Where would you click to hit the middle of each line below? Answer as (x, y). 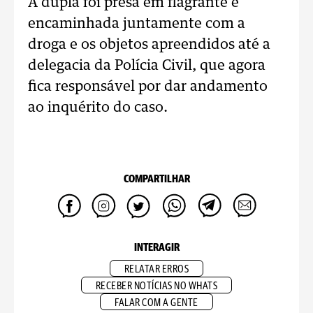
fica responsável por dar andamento (148, 87)
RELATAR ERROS (156, 269)
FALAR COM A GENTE (156, 303)
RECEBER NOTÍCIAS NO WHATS (156, 286)
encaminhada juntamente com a (137, 24)
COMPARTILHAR (156, 179)
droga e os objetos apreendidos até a (149, 45)
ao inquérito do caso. (98, 108)
